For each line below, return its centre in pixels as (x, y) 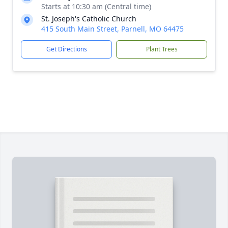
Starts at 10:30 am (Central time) (96, 6)
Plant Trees (162, 49)
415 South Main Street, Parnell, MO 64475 (112, 29)
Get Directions (66, 49)
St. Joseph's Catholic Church (89, 19)
